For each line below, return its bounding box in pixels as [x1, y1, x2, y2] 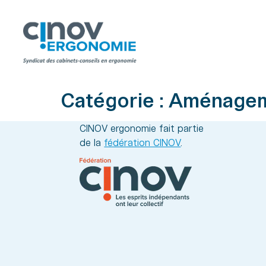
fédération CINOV [104, 137, 181, 148]
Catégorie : [61, 87, 169, 112]
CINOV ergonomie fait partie [80, 122, 204, 134]
